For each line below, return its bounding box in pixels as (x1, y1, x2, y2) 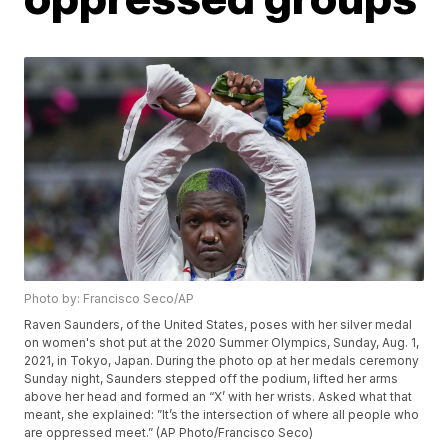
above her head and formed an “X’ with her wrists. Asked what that (24, 389, 413, 405)
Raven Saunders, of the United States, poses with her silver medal (24, 317, 413, 333)
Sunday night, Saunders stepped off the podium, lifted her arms (24, 371, 399, 387)
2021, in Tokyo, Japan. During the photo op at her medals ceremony (24, 353, 420, 369)
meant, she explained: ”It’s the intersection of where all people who (24, 407, 420, 423)
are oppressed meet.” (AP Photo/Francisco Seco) (24, 425, 314, 441)
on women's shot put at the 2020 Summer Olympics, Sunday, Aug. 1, (24, 335, 420, 351)
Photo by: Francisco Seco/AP (24, 291, 195, 307)
